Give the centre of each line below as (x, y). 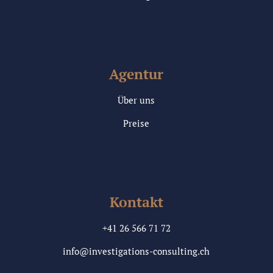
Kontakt (136, 202)
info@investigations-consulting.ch (136, 251)
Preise (136, 123)
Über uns (136, 100)
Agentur (136, 74)
